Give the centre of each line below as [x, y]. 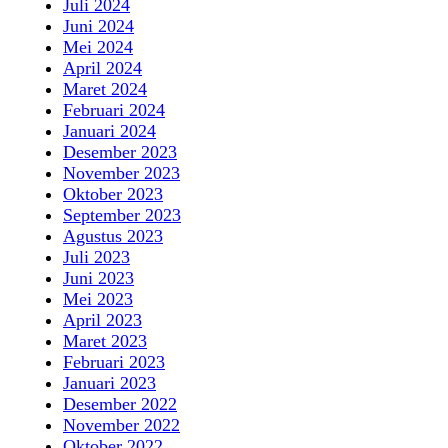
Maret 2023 [105, 341]
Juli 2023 [96, 257]
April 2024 [102, 68]
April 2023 [102, 320]
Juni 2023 [98, 278]
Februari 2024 [114, 110]
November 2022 [121, 425]
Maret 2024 [105, 89]
